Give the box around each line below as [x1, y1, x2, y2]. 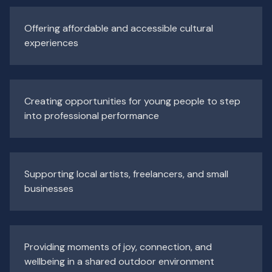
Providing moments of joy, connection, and [24, 240, 212, 254]
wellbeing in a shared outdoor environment [24, 255, 214, 268]
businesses [24, 182, 73, 195]
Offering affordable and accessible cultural [24, 22, 213, 35]
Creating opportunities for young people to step [24, 95, 240, 108]
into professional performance [24, 109, 159, 123]
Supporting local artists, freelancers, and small [24, 168, 228, 181]
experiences [24, 36, 78, 50]
